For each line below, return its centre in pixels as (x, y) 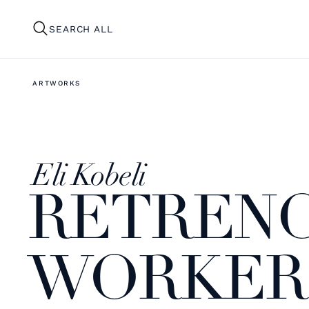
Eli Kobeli (89, 177)
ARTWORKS (57, 83)
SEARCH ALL (81, 29)
